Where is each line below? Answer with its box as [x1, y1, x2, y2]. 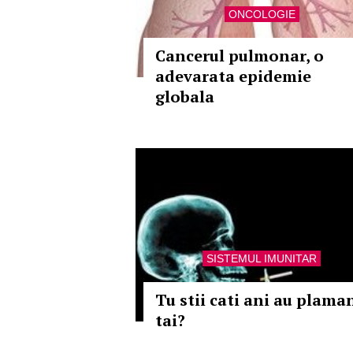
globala [155, 86, 214, 107]
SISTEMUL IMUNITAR [206, 252, 317, 265]
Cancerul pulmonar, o [155, 45, 324, 66]
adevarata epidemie [155, 65, 311, 87]
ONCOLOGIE [228, 8, 295, 20]
